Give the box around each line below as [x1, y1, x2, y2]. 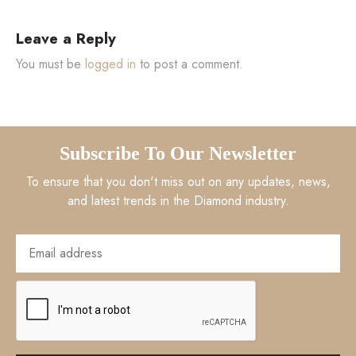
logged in [85, 55, 136, 74]
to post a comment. [136, 55, 243, 74]
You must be [16, 55, 85, 74]
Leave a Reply [16, 28, 116, 49]
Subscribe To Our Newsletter [60, 143, 296, 164]
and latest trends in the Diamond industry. [67, 192, 289, 211]
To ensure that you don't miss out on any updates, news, [25, 172, 331, 192]
